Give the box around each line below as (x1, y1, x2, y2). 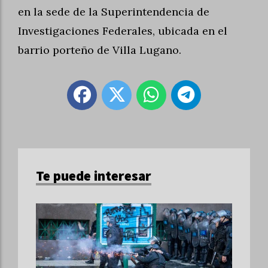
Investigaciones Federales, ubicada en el (18, 24, 227, 38)
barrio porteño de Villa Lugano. (18, 43, 181, 57)
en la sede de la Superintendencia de (18, 5, 209, 19)
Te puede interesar (36, 167, 151, 185)
